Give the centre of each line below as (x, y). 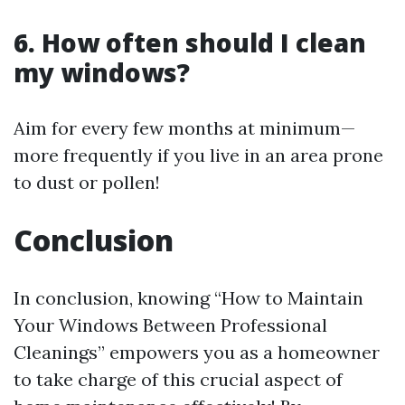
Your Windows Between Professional (170, 325)
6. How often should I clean (190, 42)
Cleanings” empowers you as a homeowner (197, 352)
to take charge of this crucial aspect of (178, 379)
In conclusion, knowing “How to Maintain (188, 298)
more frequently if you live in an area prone (198, 155)
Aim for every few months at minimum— (184, 128)
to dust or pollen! (87, 182)
